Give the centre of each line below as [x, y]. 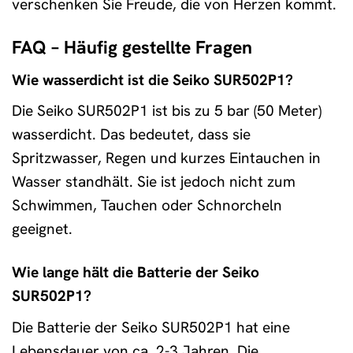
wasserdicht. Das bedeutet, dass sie [131, 135]
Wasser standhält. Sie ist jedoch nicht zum [154, 182]
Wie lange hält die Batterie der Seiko [136, 273]
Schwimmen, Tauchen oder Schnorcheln [147, 206]
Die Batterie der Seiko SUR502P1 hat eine [151, 327]
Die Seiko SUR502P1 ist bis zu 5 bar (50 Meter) [167, 111]
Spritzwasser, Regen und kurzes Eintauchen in [166, 158]
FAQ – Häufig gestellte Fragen [132, 48]
